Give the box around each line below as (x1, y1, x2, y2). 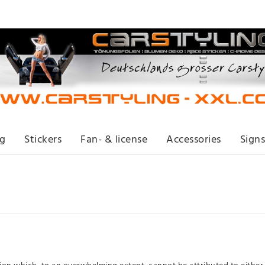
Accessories (166, 131, 221, 148)
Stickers (24, 131, 62, 148)
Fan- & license (80, 131, 147, 148)
